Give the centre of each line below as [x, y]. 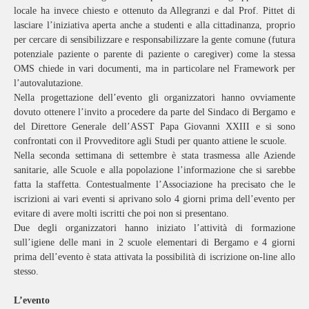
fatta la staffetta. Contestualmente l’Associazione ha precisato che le [154, 184]
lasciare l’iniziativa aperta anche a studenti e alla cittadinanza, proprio [154, 25]
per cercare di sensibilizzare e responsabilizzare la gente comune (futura [154, 39]
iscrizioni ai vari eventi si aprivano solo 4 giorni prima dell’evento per [154, 199]
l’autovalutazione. [49, 83]
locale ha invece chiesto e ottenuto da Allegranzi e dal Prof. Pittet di [154, 10]
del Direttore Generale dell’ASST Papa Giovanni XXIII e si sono [154, 126]
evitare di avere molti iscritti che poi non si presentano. [121, 213]
